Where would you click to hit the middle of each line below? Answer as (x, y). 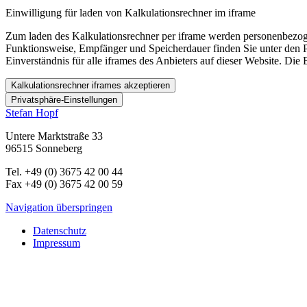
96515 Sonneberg (44, 148)
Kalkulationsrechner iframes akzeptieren (90, 85)
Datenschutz (60, 231)
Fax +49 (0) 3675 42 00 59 (64, 184)
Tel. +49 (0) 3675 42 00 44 (64, 172)
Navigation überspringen (59, 207)
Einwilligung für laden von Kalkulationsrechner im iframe (131, 13)
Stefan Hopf (32, 113)
